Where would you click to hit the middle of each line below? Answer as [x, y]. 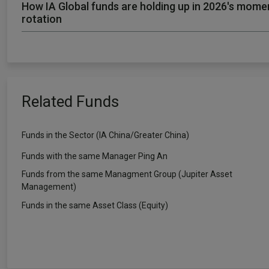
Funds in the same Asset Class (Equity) [95, 205]
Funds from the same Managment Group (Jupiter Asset [127, 174]
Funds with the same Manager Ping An [95, 156]
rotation [42, 19]
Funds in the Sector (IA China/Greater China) [105, 135]
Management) [49, 187]
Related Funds [70, 101]
